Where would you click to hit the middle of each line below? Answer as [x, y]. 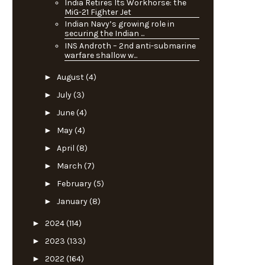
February [75, 184]
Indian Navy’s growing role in [119, 24]
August [71, 77]
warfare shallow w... [101, 55]
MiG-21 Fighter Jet [98, 12]
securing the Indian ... [104, 34]
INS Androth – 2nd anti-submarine [130, 46]
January [73, 202]
